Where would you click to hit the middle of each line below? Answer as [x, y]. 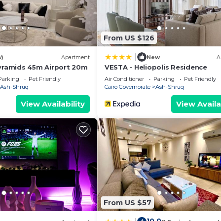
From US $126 [129, 38]
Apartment [75, 57]
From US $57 [128, 203]
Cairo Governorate [128, 87]
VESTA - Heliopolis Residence [156, 67]
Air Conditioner [124, 79]
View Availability [53, 104]
